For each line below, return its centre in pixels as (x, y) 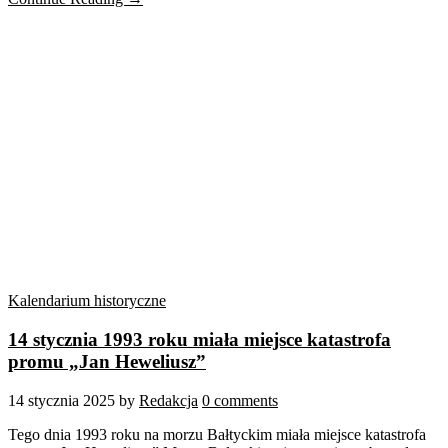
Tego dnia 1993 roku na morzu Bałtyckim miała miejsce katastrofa (217, 434)
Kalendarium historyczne (87, 301)
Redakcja (168, 400)
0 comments (240, 400)
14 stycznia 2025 (61, 400)
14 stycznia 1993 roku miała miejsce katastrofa (199, 339)
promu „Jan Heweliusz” (107, 361)
